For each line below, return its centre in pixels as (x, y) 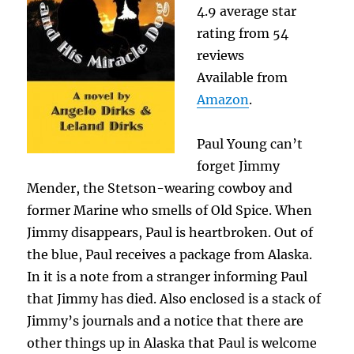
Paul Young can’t (250, 143)
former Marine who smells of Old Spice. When (170, 210)
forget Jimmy (239, 166)
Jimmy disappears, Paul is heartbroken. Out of (170, 232)
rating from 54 (243, 33)
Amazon (223, 99)
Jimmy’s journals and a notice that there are (166, 320)
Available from (243, 77)
